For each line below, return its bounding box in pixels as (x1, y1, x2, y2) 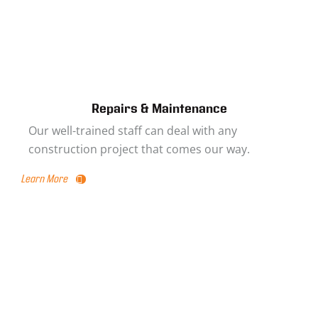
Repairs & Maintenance (91, 100, 227, 118)
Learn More (21, 172, 68, 187)
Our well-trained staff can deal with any (28, 123, 237, 138)
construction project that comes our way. (28, 141, 250, 157)
